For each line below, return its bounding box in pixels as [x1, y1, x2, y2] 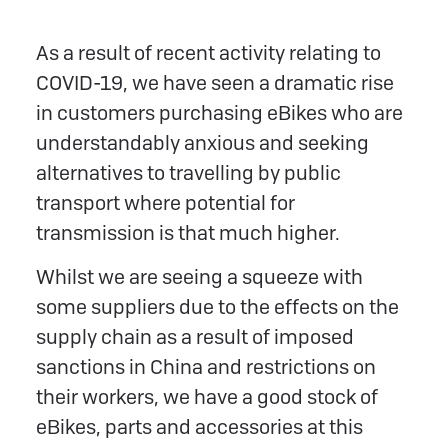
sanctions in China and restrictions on [36, 353, 376, 380]
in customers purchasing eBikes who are [36, 99, 403, 126]
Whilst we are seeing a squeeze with [36, 263, 363, 290]
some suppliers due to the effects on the [36, 293, 399, 320]
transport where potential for [36, 189, 295, 216]
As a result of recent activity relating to [36, 39, 381, 66]
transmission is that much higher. [36, 219, 340, 246]
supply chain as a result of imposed [36, 323, 354, 350]
